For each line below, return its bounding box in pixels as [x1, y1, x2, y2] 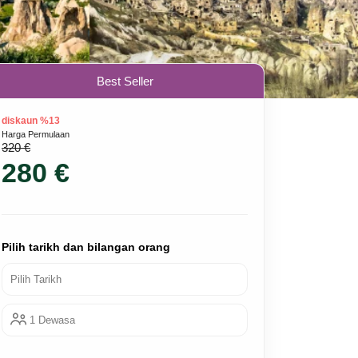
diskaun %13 [2, 115, 60, 126]
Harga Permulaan [2, 129, 70, 139]
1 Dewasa [30, 314, 75, 326]
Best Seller [96, 74, 153, 88]
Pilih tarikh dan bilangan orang [2, 241, 170, 253]
